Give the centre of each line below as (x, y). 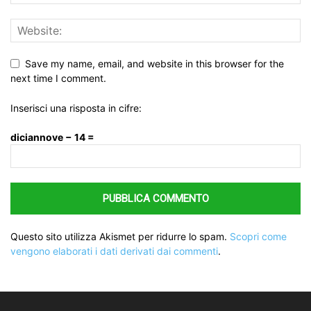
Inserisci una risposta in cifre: (76, 108)
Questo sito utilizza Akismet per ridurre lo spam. (120, 236)
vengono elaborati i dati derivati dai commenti (114, 251)
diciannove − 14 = (52, 137)
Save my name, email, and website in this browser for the (154, 64)
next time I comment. (58, 78)
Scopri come (258, 236)
